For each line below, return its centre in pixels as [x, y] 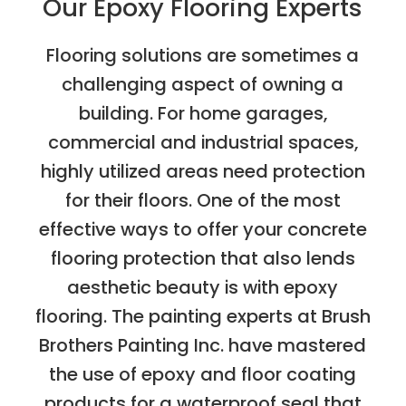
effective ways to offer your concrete [203, 229]
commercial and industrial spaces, [203, 142]
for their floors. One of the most [203, 200]
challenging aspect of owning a [203, 84]
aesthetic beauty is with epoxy [203, 287]
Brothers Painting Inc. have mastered [203, 345]
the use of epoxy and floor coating [203, 374]
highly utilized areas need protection [203, 171]
